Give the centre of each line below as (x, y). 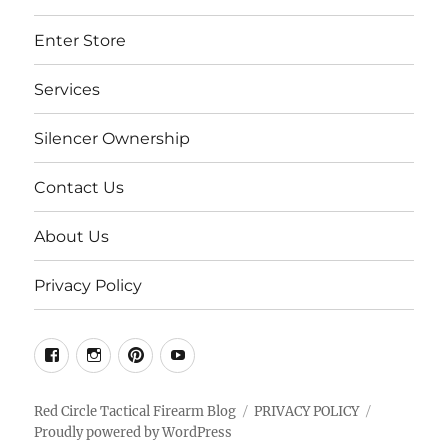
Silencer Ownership (112, 138)
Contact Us (79, 187)
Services (67, 89)
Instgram (146, 352)
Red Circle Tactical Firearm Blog (135, 412)
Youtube (226, 352)
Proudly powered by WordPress (133, 433)
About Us (72, 236)
